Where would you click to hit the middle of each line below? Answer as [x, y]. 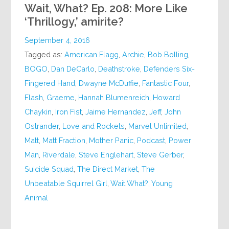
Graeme [61, 98]
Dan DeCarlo [73, 69]
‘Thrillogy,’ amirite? [74, 22]
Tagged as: [45, 55]
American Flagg [92, 55]
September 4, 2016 [58, 40]
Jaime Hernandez [116, 112]
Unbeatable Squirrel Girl [66, 184]
